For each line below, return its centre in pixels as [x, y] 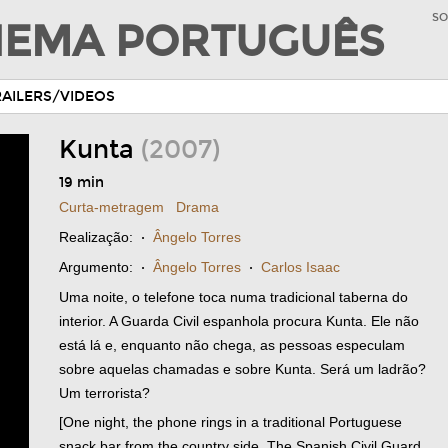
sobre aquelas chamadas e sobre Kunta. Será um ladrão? [242, 369]
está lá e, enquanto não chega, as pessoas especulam [232, 345]
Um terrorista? [104, 393]
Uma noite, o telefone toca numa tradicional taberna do [233, 297]
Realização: [96, 237]
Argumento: [96, 267]
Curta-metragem [111, 207]
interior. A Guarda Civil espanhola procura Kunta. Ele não [239, 321]
